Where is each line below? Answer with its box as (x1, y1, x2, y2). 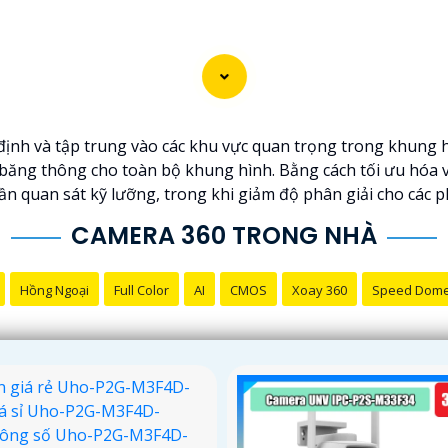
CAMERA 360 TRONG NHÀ (71, 218, 377, 252)
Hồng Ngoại (19, 280, 89, 299)
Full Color (113, 280, 169, 299)
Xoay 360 (291, 280, 347, 299)
